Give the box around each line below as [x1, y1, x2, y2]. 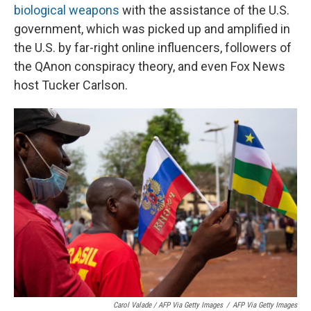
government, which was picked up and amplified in [14, 22, 290, 37]
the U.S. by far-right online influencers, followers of [14, 40, 292, 56]
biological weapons [14, 3, 119, 18]
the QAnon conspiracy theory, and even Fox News [14, 59, 285, 74]
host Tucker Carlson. [14, 78, 128, 93]
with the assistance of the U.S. [119, 3, 289, 18]
